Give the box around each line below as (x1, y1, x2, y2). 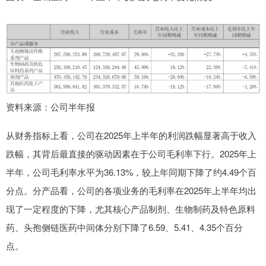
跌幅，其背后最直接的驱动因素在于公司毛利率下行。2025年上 (6, 147, 256, 160)
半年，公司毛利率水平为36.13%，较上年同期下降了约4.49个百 (6, 165, 256, 178)
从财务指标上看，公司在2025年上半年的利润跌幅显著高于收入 (6, 128, 256, 141)
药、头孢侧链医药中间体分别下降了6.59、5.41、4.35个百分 (6, 220, 243, 233)
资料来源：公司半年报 (6, 100, 95, 113)
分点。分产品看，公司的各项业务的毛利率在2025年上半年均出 (6, 183, 256, 197)
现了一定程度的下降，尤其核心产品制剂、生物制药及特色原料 (6, 202, 255, 215)
